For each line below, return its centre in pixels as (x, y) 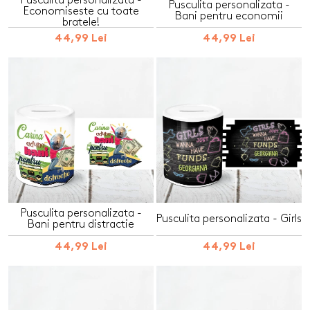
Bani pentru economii (229, 16)
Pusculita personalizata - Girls (229, 219)
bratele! (81, 22)
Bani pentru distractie (81, 224)
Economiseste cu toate (81, 11)
